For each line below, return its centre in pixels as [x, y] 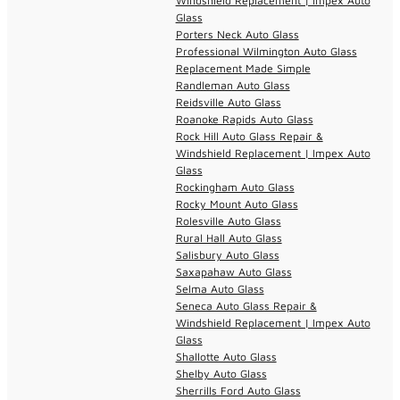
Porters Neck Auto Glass [237, 34]
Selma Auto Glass [220, 288]
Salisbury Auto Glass [227, 254]
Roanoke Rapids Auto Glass [244, 119]
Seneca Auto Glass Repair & [246, 305]
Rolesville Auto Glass [228, 221]
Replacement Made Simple [243, 68]
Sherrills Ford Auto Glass [238, 390]
